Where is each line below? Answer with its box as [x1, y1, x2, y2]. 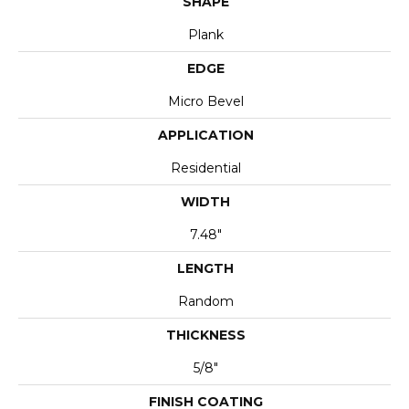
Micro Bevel [167, 92, 244, 110]
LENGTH [177, 259, 234, 277]
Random [177, 292, 234, 309]
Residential [170, 159, 241, 176]
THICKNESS [165, 326, 246, 343]
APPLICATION [157, 126, 254, 143]
